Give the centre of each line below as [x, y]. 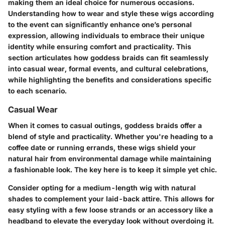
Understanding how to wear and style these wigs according [111, 13]
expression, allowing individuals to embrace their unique [106, 35]
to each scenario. [37, 90]
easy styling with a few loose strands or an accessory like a [110, 209]
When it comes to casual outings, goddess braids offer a [105, 125]
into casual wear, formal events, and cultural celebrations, [108, 68]
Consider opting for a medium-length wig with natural [102, 187]
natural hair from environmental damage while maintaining [110, 158]
